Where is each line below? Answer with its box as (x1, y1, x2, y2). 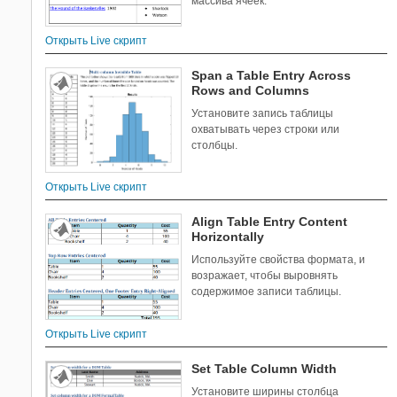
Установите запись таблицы (191, 106, 334, 120)
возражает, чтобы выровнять (191, 269, 339, 282)
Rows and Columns (191, 82, 310, 97)
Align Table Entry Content (191, 214, 348, 229)
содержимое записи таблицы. (191, 284, 342, 298)
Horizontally (191, 229, 265, 244)
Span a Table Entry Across (191, 67, 352, 82)
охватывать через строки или (191, 122, 340, 136)
